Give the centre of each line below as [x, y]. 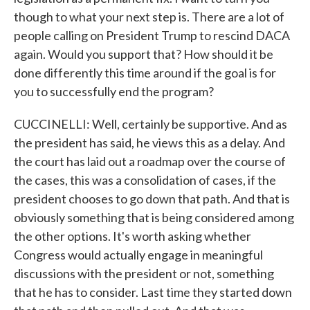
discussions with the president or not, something [144, 273]
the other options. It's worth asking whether [133, 236]
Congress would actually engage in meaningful [138, 255]
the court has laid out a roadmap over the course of [150, 161]
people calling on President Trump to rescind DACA [152, 35]
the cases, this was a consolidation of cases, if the [145, 180]
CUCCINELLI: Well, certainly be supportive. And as [151, 124]
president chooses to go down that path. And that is [152, 199]
